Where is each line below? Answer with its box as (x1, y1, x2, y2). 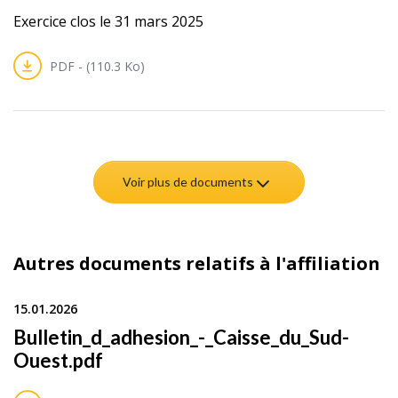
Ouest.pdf (13, 348, 103, 373)
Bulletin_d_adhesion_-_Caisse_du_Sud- (13, 325, 349, 350)
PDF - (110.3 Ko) (46, 57, 146, 75)
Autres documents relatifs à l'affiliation (13, 251, 380, 276)
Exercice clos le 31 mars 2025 (13, 12, 203, 31)
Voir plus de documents (123, 173, 256, 189)
